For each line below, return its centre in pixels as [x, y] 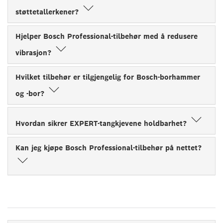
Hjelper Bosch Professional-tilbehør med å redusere [107, 36]
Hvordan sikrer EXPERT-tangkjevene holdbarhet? [102, 123]
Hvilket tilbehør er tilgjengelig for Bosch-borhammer [108, 77]
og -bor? [31, 93]
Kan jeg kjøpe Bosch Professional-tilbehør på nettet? [109, 148]
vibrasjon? [35, 53]
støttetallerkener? [48, 12]
